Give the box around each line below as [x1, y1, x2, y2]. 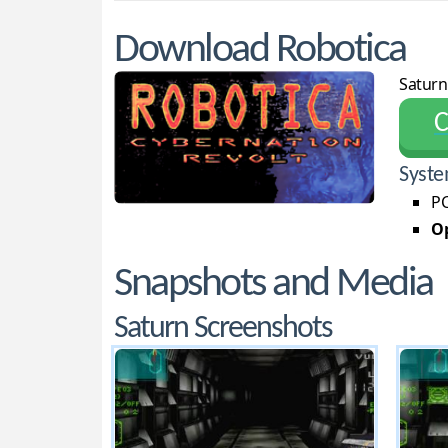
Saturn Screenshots [114, 313, 333, 346]
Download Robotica [114, 30, 406, 72]
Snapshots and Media [114, 264, 433, 306]
